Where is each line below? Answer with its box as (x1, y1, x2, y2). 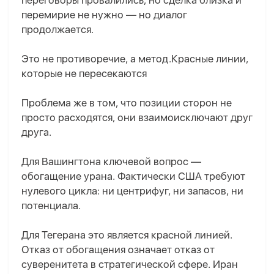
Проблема (21, 97, 71, 109)
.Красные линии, (169, 53, 248, 65)
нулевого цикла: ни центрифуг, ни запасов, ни (21, 185, 243, 198)
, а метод (125, 53, 169, 65)
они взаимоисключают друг (115, 111, 253, 124)
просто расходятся (21, 111, 113, 124)
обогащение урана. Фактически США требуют (21, 170, 245, 183)
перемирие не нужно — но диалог (21, 9, 187, 21)
